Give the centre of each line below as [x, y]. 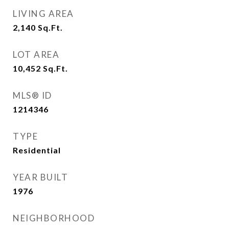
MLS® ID [32, 95]
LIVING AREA [43, 14]
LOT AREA [36, 54]
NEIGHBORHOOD [54, 218]
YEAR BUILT [40, 177]
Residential [37, 150]
